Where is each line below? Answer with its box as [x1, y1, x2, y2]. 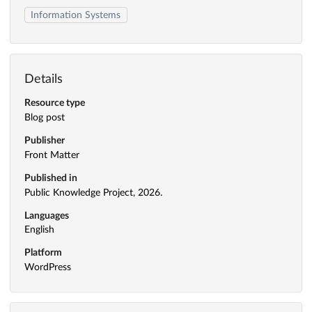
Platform [24, 248, 62, 258]
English [24, 225, 54, 235]
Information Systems [31, 10, 121, 20]
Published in [24, 173, 77, 183]
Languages [24, 210, 69, 221]
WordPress [24, 263, 71, 273]
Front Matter [24, 150, 79, 160]
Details [24, 72, 63, 86]
